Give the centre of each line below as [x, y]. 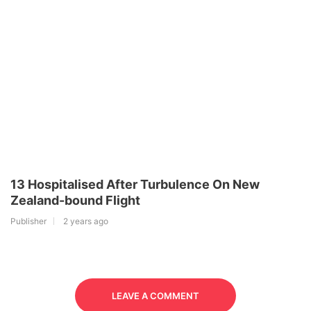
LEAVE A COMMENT [155, 296]
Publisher [28, 221]
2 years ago [86, 221]
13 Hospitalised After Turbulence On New [135, 185]
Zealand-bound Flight [75, 201]
